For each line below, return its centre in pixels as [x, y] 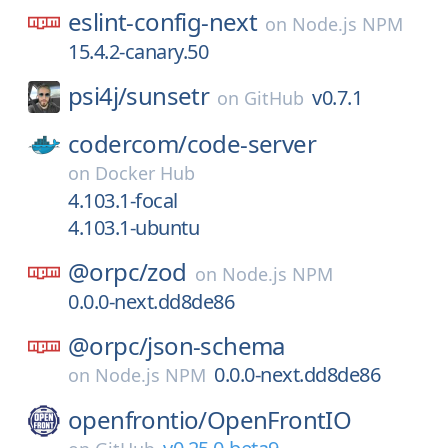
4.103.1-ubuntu [133, 227]
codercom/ [127, 143]
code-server [251, 143]
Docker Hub [145, 173]
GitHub [274, 98]
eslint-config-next [163, 21]
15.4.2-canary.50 [138, 51]
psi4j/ [97, 95]
